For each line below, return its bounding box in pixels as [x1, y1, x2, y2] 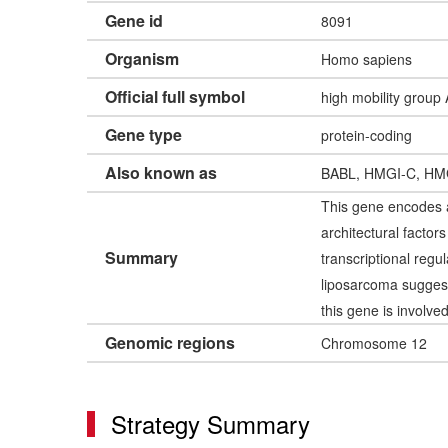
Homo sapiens [321, 49, 412, 70]
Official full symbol [105, 85, 245, 109]
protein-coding [321, 125, 412, 146]
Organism [105, 47, 179, 71]
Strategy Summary [111, 406, 310, 442]
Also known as [105, 161, 217, 185]
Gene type [105, 123, 182, 147]
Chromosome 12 [321, 333, 427, 354]
